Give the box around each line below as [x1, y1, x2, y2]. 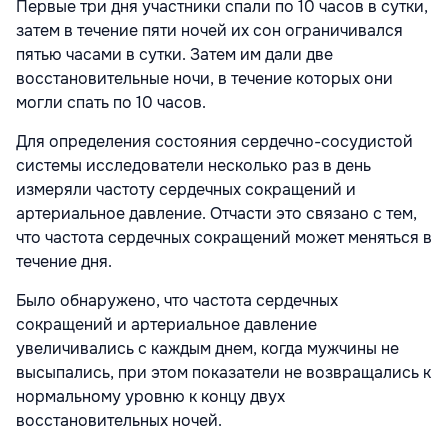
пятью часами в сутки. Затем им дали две [16, 43, 333, 65]
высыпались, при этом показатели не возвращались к [16, 361, 431, 383]
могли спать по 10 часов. [16, 91, 206, 113]
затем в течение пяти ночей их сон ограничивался [16, 19, 403, 41]
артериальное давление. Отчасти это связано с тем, [16, 202, 417, 224]
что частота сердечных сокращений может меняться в [16, 226, 432, 248]
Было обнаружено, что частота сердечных [16, 289, 338, 311]
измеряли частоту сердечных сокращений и [16, 178, 356, 200]
